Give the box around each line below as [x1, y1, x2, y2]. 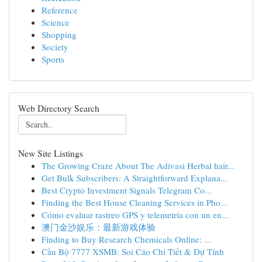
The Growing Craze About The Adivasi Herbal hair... [42, 160, 235, 171]
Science [42, 16, 70, 28]
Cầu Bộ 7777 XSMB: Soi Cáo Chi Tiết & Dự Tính [42, 246, 224, 257]
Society [42, 41, 68, 53]
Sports [42, 53, 64, 65]
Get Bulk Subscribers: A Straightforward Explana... [42, 172, 227, 184]
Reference [42, 4, 78, 16]
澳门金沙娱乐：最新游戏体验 [42, 221, 156, 233]
